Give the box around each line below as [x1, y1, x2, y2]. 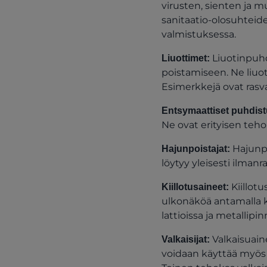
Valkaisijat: [161, 234, 212, 244]
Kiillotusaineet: [161, 182, 231, 192]
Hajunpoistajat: [161, 144, 232, 154]
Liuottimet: [161, 53, 212, 63]
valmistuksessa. [161, 29, 236, 40]
